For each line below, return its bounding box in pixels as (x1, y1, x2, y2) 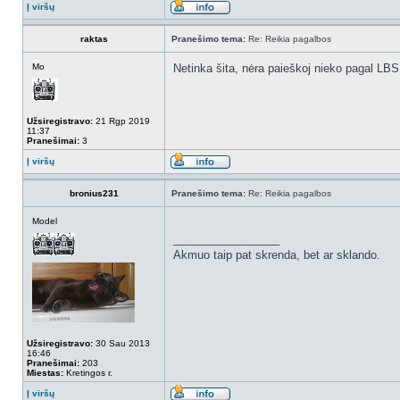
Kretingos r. (63, 368, 112, 378)
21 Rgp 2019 (93, 116, 150, 126)
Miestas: (27, 368, 63, 378)
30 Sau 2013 (93, 338, 150, 348)
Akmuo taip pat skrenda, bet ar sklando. (173, 248, 380, 262)
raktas (79, 34, 108, 44)
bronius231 (69, 188, 119, 198)
